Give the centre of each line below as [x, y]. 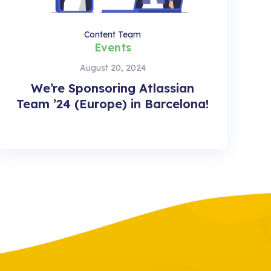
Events [113, 47]
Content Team [113, 34]
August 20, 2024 [113, 67]
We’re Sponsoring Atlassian [113, 88]
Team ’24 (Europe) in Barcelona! [113, 103]
